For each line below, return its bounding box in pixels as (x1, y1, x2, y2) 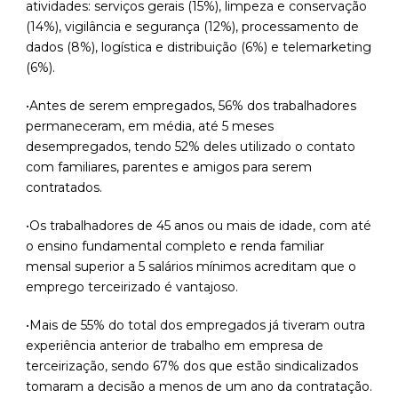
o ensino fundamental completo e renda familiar (26, 238, 324, 255)
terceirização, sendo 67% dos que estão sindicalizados (26, 358, 358, 375)
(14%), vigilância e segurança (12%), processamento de (26, 19, 359, 36)
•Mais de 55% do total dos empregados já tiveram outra (26, 317, 365, 334)
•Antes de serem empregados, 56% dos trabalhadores (26, 98, 356, 115)
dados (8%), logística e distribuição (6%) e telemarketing (26, 39, 371, 56)
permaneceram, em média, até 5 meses (26, 118, 274, 135)
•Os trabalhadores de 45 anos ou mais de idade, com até (26, 218, 371, 235)
